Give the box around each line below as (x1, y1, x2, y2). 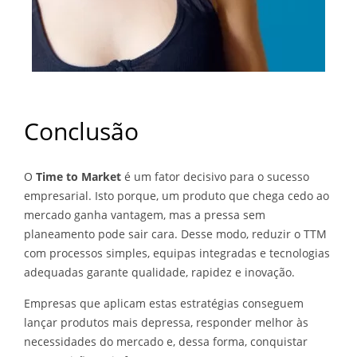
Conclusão (24, 115, 139, 147)
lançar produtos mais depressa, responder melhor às (24, 315, 308, 330)
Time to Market (36, 169, 121, 184)
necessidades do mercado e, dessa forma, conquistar (24, 334, 308, 349)
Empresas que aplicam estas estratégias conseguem (24, 296, 304, 311)
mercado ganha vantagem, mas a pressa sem (24, 207, 265, 222)
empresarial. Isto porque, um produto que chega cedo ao (24, 188, 329, 203)
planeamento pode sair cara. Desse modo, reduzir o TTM (24, 226, 327, 241)
